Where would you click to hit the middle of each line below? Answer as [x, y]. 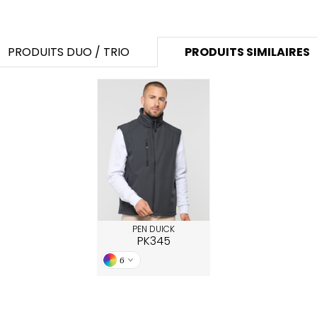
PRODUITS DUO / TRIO [68, 52]
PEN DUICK [154, 229]
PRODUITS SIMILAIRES [247, 52]
